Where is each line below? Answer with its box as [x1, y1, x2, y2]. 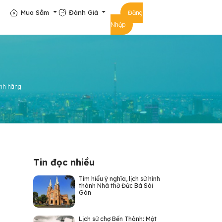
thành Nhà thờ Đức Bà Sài [78, 182, 153, 189]
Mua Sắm [20, 8, 52, 16]
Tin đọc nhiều [33, 157, 95, 168]
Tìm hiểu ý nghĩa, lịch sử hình [78, 175, 160, 182]
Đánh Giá [68, 8, 100, 16]
